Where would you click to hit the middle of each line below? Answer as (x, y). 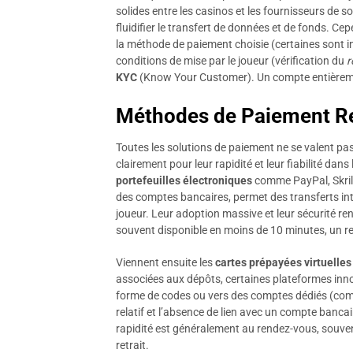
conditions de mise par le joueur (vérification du (231, 61)
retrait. (132, 345)
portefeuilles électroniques (184, 180)
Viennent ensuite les (165, 262)
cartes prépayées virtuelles (283, 262)
